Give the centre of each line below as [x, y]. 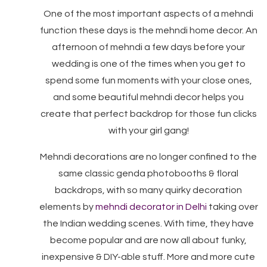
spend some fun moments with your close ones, [148, 80]
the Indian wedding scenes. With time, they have [148, 223]
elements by [67, 207]
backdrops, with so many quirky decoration [148, 190]
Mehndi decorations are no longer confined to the [148, 157]
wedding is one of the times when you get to [148, 64]
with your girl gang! [148, 131]
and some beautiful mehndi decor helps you [148, 97]
